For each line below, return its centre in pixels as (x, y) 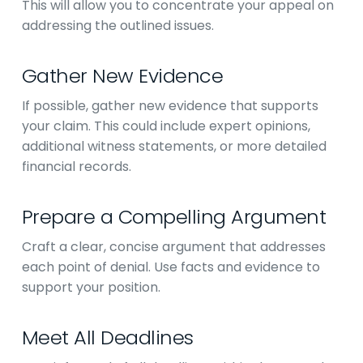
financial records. (76, 167)
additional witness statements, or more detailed (174, 146)
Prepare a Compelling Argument (174, 217)
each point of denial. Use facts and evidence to (171, 267)
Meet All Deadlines (107, 337)
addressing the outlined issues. (117, 26)
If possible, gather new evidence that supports (170, 106)
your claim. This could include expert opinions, (166, 126)
